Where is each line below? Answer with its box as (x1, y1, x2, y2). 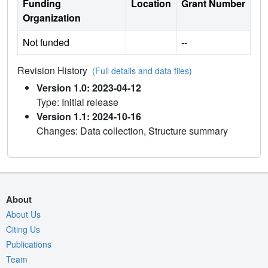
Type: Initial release (36, 95, 118, 109)
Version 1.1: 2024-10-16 (36, 109, 141, 123)
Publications (6, 237, 51, 250)
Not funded (23, 35, 69, 49)
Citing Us (6, 223, 40, 235)
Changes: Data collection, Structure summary (36, 123, 228, 138)
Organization (23, 10, 81, 25)
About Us (6, 208, 41, 220)
